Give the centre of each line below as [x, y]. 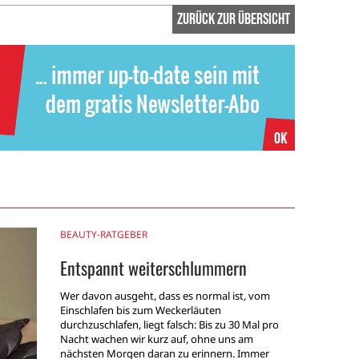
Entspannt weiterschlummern [153, 268]
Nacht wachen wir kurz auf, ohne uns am [156, 339]
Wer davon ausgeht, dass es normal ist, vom [165, 296]
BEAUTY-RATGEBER [103, 234]
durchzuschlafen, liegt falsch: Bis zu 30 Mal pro [169, 325]
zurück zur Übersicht [233, 19]
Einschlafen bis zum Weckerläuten [140, 311]
